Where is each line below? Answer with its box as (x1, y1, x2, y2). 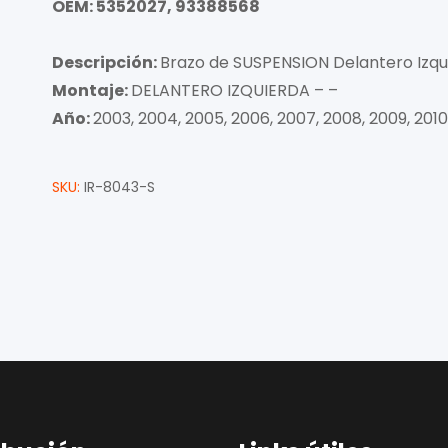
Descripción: (52, 51, 160, 74)
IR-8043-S (84, 177, 155, 197)
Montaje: (52, 79, 131, 102)
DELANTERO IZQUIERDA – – (131, 79, 338, 102)
